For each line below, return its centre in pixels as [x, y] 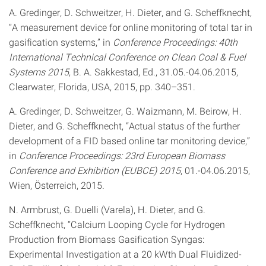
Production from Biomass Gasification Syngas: [107, 239]
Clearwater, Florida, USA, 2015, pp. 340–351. [102, 86]
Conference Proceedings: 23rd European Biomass [122, 155]
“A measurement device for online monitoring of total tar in [131, 27]
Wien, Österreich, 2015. [57, 185]
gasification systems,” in [61, 42]
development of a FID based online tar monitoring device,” [129, 140]
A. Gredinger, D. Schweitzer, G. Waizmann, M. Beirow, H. [125, 111]
